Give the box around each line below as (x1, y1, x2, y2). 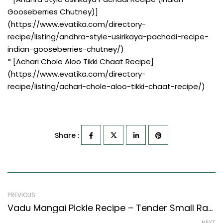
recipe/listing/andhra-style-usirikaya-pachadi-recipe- (7, 31, 209, 42)
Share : (55, 130, 79, 140)
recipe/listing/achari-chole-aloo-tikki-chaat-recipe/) (7, 81, 205, 92)
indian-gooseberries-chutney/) (7, 43, 124, 54)
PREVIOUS (7, 190, 35, 199)
